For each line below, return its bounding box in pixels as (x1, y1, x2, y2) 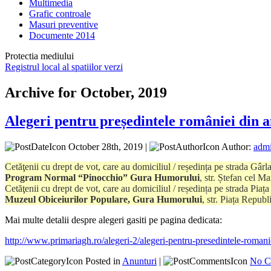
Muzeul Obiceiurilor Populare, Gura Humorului (5, 194, 202, 204)
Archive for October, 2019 (5, 84, 167, 100)
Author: (220, 141, 253, 152)
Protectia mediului (5, 50, 74, 61)
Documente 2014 (29, 30, 95, 41)
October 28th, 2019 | (66, 141, 149, 152)
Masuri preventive (29, 19, 98, 30)
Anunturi (122, 255, 157, 266)
